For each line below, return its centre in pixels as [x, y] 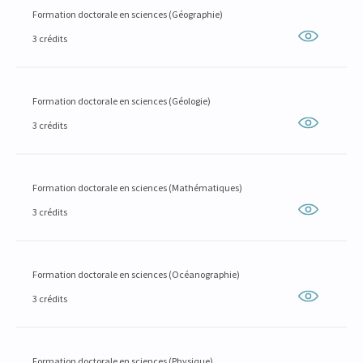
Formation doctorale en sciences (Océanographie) [136, 274]
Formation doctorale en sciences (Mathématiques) [137, 188]
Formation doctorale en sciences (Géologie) [122, 101]
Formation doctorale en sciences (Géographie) [128, 14]
